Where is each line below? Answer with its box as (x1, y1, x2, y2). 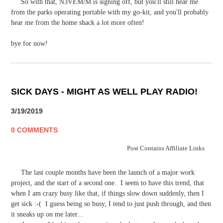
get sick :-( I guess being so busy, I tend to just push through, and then (11, 200, 211, 208)
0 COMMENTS (11, 125, 58, 134)
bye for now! (11, 40, 48, 48)
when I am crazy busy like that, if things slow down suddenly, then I (11, 189, 204, 197)
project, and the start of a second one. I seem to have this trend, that (11, 179, 204, 187)
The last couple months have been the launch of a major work (11, 168, 195, 176)
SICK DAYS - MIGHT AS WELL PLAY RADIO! (11, 87, 198, 97)
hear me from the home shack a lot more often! (11, 19, 144, 27)
